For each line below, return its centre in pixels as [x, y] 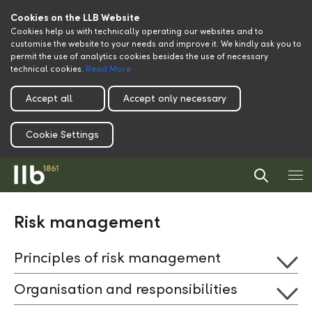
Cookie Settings [62, 134]
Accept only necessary [174, 98]
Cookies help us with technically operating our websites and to [137, 31]
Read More [108, 69]
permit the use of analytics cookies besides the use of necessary [139, 56]
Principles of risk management [117, 258]
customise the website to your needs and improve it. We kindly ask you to [156, 44]
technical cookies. [48, 69]
